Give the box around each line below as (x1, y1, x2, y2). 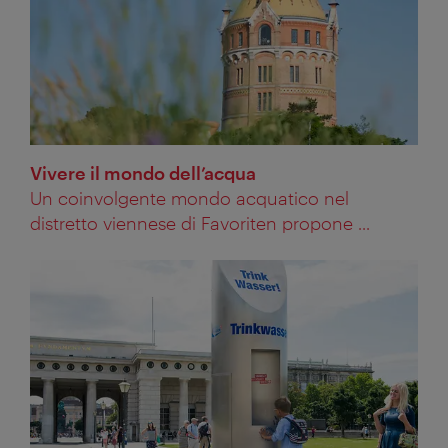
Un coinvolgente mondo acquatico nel (30, 187, 349, 210)
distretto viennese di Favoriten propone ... (30, 212, 370, 235)
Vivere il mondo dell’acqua (30, 162, 256, 185)
